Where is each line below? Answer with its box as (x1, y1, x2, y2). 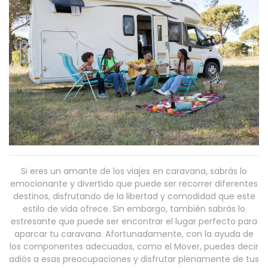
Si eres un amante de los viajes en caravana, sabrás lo (21, 165, 247, 178)
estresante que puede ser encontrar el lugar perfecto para (11, 215, 257, 228)
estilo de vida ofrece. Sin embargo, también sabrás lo (23, 203, 245, 215)
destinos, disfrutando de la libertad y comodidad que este (13, 190, 255, 203)
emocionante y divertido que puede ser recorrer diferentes (10, 178, 258, 190)
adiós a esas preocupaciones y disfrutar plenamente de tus (9, 253, 259, 266)
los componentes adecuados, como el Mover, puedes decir (10, 240, 258, 253)
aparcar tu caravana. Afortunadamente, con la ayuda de (14, 228, 254, 240)
